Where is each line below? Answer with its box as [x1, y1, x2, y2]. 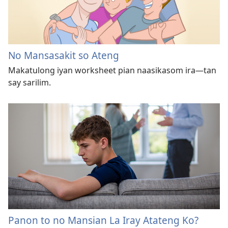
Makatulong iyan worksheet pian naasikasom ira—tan [8, 65, 216, 76]
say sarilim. [8, 77, 51, 89]
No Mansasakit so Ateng [8, 48, 119, 63]
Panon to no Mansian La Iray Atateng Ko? [8, 213, 198, 227]
